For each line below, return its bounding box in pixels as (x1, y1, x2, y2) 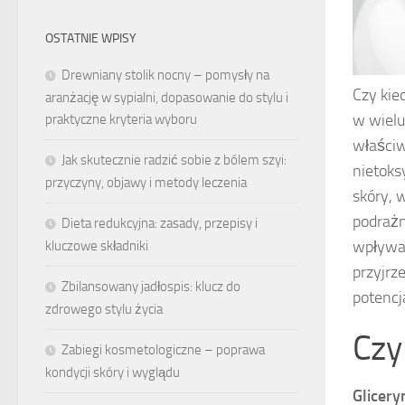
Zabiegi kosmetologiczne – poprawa (61, 342, 265, 359)
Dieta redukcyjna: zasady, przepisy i (61, 215, 258, 232)
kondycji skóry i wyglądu (45, 364, 180, 381)
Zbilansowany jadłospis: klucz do (61, 278, 240, 296)
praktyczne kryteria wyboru (45, 111, 197, 128)
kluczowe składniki (45, 238, 148, 255)
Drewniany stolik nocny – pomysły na (61, 67, 269, 84)
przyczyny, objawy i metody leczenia (45, 174, 247, 192)
